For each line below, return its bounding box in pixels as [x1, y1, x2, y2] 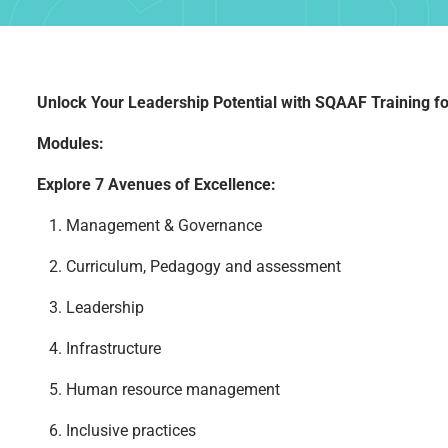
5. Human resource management [36, 379, 280, 399]
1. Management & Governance [36, 215, 262, 235]
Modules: [36, 133, 104, 153]
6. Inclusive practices [36, 420, 196, 440]
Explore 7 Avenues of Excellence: [36, 174, 276, 194]
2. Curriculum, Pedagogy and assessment [36, 256, 341, 276]
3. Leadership [36, 297, 144, 317]
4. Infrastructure [36, 338, 169, 358]
